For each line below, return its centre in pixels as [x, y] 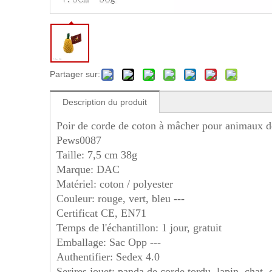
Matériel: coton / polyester [115, 184]
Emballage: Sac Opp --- [109, 242]
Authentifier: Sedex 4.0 [108, 257]
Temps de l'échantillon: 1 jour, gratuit [139, 228]
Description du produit [105, 102]
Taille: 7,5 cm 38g [97, 155]
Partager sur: [75, 74]
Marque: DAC [88, 169]
